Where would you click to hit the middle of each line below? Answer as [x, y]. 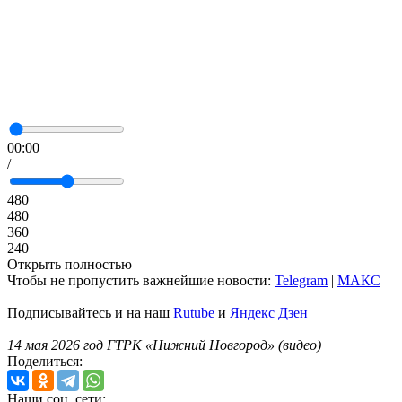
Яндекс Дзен [269, 312]
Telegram [301, 280]
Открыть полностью [70, 264]
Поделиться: [45, 361]
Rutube [194, 312]
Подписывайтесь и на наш [90, 312]
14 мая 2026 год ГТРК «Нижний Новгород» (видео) [164, 345]
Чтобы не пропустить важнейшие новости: [141, 280]
